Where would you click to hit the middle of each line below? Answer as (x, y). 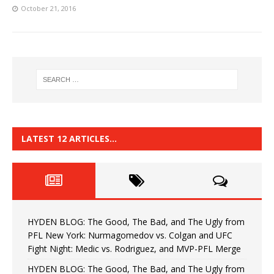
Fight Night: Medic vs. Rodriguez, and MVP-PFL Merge (134, 248)
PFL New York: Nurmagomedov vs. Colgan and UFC (130, 235)
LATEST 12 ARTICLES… (69, 138)
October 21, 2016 (48, 8)
